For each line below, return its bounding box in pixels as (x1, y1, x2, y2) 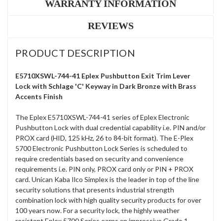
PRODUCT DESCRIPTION (15, 47, 135, 59)
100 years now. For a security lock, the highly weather (15, 206, 180, 215)
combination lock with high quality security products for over (15, 196, 201, 205)
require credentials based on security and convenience (15, 154, 184, 163)
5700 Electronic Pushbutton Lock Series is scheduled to (15, 144, 187, 153)
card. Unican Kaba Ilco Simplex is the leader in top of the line (15, 175, 199, 184)
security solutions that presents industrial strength (15, 185, 174, 194)
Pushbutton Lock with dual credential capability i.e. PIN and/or (15, 123, 206, 132)
